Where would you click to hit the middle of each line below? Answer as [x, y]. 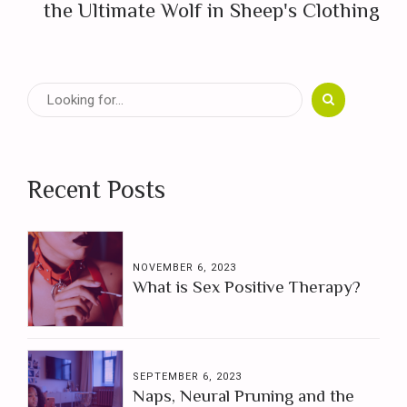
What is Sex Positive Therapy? [247, 287]
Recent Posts [96, 189]
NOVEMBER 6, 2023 [185, 267]
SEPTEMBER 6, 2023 [188, 376]
